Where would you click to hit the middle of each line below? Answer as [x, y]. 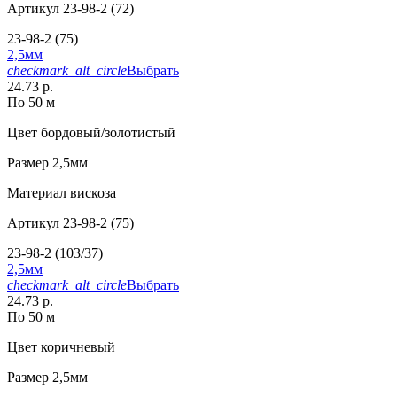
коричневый [76, 347]
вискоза [91, 193]
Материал [37, 193]
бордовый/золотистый [106, 133]
